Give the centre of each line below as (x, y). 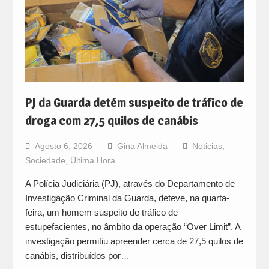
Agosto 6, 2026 (63, 146)
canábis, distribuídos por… (77, 255)
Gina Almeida (142, 146)
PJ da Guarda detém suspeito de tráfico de (134, 102)
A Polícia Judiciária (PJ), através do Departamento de (130, 183)
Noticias (207, 146)
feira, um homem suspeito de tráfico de (101, 212)
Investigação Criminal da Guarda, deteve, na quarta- (127, 198)
